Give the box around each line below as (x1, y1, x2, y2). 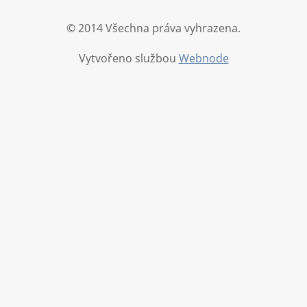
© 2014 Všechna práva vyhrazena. (66, 21, 241, 36)
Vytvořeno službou (78, 51, 179, 66)
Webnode (178, 51, 229, 66)
